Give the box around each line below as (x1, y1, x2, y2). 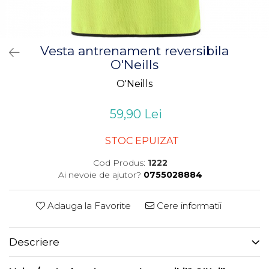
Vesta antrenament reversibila (40, 43, 229, 58)
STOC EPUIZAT (103, 135, 179, 147)
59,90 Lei (110, 107, 162, 121)
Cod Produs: (92, 157, 145, 168)
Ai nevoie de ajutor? (58, 169, 141, 180)
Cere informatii (154, 200, 222, 211)
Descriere (9, 236, 59, 248)
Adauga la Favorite (44, 200, 131, 211)
